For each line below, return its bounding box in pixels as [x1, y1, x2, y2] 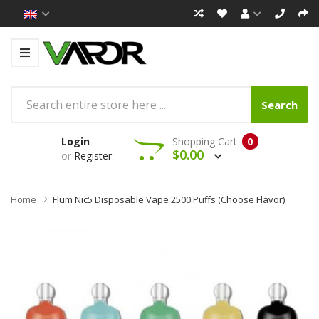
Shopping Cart [172, 134, 237, 148]
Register [73, 148, 112, 162]
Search [261, 97, 298, 112]
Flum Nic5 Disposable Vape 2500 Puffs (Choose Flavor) [53, 192, 285, 206]
